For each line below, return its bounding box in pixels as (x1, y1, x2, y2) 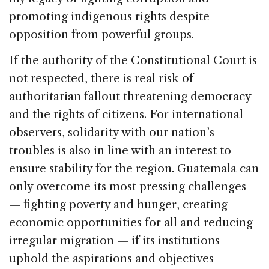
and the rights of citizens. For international (9, 107, 243, 122)
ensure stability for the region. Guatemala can (9, 162, 259, 176)
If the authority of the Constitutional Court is (9, 53, 257, 68)
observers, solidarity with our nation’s (9, 125, 214, 140)
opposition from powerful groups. (9, 28, 194, 42)
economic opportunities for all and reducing (9, 216, 253, 230)
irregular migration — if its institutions (9, 234, 220, 248)
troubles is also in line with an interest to (9, 144, 231, 158)
